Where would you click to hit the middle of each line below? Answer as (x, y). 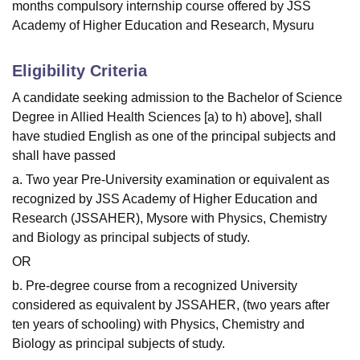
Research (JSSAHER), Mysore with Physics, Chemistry (170, 219)
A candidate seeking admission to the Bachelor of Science (177, 98)
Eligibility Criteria (80, 71)
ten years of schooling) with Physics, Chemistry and (158, 325)
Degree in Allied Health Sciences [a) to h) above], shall (167, 117)
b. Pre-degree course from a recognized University (155, 286)
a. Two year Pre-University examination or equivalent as (171, 180)
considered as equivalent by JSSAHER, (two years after (171, 305)
